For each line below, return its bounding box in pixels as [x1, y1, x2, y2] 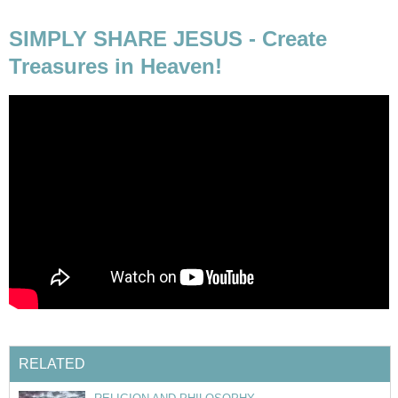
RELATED [19, 356, 85, 372]
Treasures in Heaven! [9, 54, 222, 79]
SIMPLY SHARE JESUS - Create [9, 27, 327, 52]
